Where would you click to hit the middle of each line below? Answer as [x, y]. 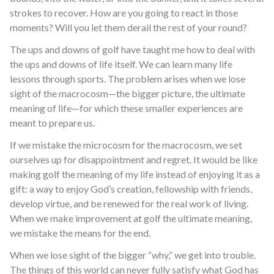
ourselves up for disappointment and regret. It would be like [134, 159]
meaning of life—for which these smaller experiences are [126, 108]
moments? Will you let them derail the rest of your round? [128, 27]
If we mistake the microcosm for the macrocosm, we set [126, 145]
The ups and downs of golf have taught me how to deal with [132, 49]
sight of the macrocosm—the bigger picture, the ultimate [128, 93]
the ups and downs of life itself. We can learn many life [121, 64]
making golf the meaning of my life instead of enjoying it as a [135, 174]
